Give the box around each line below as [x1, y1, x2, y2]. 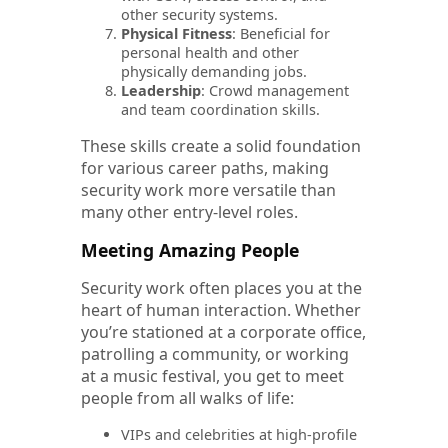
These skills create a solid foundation [81, 135, 361, 158]
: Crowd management [201, 81, 349, 101]
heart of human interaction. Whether [81, 299, 361, 322]
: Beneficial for [232, 24, 330, 44]
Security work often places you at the [81, 277, 362, 300]
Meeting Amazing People [81, 238, 299, 263]
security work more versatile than [81, 179, 336, 202]
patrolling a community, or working [81, 343, 349, 366]
